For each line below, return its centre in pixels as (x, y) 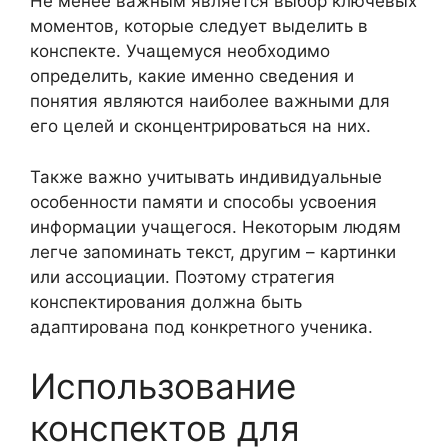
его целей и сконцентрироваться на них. (200, 126)
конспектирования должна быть (166, 301)
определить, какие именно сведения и (192, 76)
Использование (163, 386)
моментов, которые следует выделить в (199, 26)
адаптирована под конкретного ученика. (201, 326)
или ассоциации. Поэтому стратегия (182, 276)
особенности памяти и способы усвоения (203, 201)
